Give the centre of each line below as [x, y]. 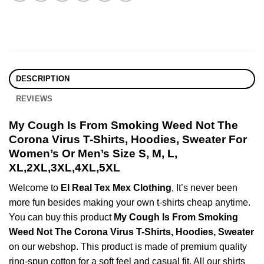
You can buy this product [61, 217]
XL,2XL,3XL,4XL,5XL [65, 167]
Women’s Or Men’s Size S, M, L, [93, 153]
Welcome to [35, 188]
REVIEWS [34, 98]
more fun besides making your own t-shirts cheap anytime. [130, 203]
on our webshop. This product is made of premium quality [128, 247]
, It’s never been [204, 188]
